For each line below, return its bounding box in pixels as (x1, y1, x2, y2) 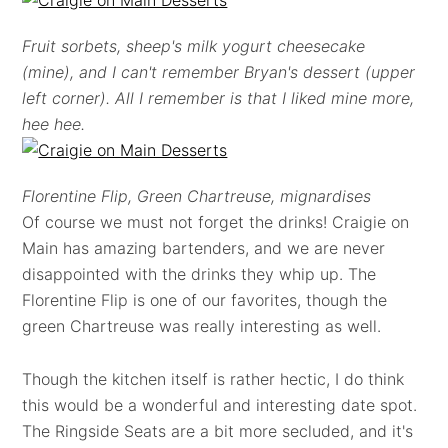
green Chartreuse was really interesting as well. (22, 316, 382, 336)
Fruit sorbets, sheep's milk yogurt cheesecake (22, 36, 366, 56)
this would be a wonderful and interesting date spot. (22, 395, 418, 415)
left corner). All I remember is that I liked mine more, (22, 88, 415, 108)
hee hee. (22, 114, 86, 134)
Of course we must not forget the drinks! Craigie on (22, 212, 410, 232)
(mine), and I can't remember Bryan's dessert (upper (22, 62, 416, 82)
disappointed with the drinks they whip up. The (22, 264, 377, 284)
